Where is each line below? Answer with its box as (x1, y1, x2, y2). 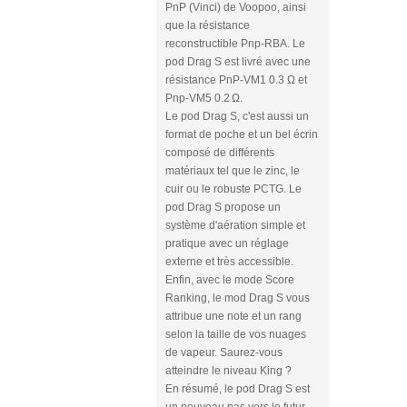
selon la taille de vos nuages (165, 328, 306, 341)
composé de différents (165, 146, 274, 159)
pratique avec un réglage (165, 237, 289, 250)
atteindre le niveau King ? (165, 364, 292, 377)
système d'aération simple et (165, 219, 305, 232)
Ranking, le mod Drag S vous (165, 292, 310, 304)
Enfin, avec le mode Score (165, 273, 294, 286)
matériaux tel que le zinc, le (165, 164, 300, 177)
